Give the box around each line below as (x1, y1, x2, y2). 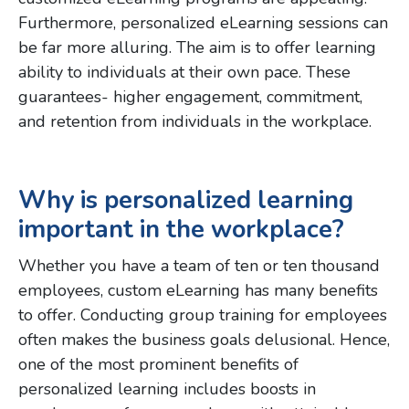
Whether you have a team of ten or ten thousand (18, 255, 380, 278)
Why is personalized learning (18, 184, 353, 218)
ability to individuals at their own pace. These (18, 61, 351, 84)
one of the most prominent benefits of (18, 353, 299, 376)
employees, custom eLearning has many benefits (18, 279, 378, 302)
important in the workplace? (18, 213, 344, 247)
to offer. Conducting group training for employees (18, 304, 387, 327)
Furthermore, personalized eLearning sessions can (18, 12, 388, 35)
